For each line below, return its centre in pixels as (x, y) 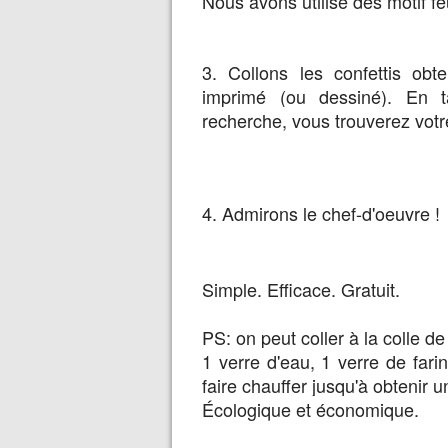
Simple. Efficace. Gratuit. (301, 289)
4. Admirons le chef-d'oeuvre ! (321, 213)
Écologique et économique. (310, 409)
